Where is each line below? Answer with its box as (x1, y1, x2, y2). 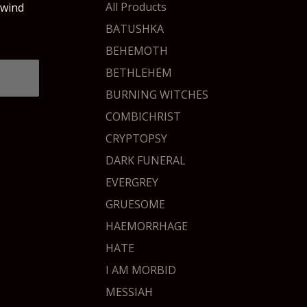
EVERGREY (106, 175, 158, 190)
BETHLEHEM (106, 65, 172, 80)
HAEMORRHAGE (106, 219, 188, 234)
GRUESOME (106, 197, 165, 212)
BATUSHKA (106, 21, 164, 36)
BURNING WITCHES (106, 87, 208, 102)
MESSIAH (106, 284, 153, 299)
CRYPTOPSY (106, 131, 167, 146)
